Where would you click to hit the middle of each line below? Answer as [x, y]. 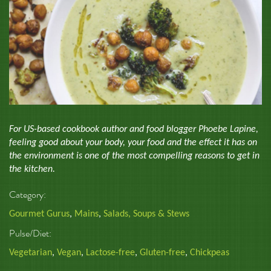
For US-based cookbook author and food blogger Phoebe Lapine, [134, 130]
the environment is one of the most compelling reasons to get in [134, 156]
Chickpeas [210, 253]
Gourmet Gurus [39, 214]
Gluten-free [162, 253]
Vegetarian [31, 253]
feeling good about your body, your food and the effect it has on [133, 143]
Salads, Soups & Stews [146, 214]
